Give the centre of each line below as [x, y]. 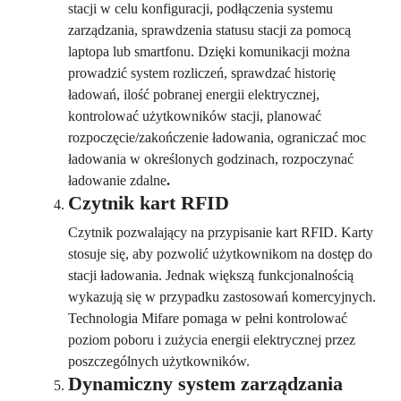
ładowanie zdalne [117, 180]
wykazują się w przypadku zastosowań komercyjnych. [222, 296]
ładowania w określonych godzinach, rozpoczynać [211, 158]
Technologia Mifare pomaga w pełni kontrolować [208, 318]
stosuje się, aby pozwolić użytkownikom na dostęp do [220, 253]
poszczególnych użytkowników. [159, 361]
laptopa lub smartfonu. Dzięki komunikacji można [209, 51]
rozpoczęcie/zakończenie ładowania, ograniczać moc [217, 137]
